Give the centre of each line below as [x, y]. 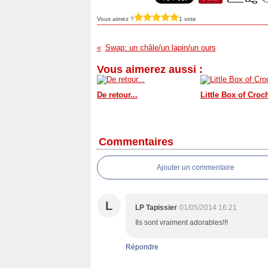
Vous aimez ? [115, 19]
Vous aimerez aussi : [150, 69]
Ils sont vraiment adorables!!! [182, 223]
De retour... [117, 95]
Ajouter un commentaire [196, 167]
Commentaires [136, 142]
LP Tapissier [156, 208]
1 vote [188, 19]
